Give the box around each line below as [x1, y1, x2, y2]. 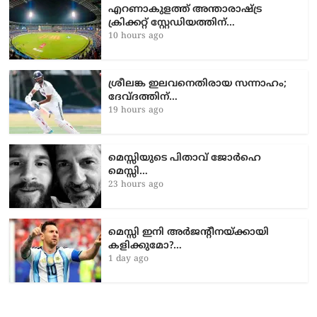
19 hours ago [108, 105, 164, 116]
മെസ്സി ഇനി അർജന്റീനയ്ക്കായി [108, 226, 270, 238]
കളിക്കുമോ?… [108, 239, 183, 252]
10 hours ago [108, 30, 164, 42]
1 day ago [108, 253, 149, 265]
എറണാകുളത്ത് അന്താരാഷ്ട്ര [108, 3, 263, 16]
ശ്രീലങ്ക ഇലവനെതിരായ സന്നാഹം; [108, 77, 287, 90]
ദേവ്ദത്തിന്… [108, 91, 178, 103]
